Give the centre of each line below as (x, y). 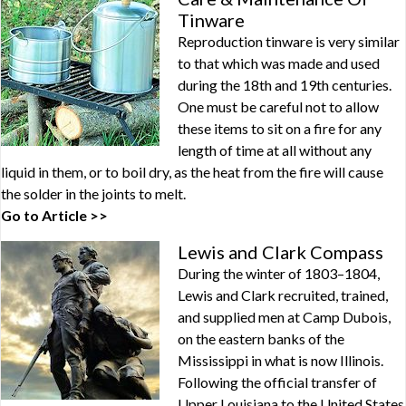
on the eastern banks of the (261, 338)
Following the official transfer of (277, 382)
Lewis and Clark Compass (280, 252)
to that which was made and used (279, 63)
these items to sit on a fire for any (280, 128)
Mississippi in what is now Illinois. (280, 360)
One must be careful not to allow (278, 106)
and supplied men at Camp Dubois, (284, 317)
